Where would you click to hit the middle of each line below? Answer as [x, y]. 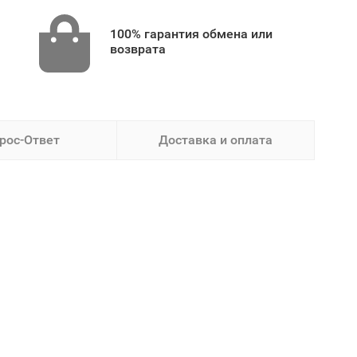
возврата [137, 49]
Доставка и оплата [215, 140]
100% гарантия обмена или [191, 34]
